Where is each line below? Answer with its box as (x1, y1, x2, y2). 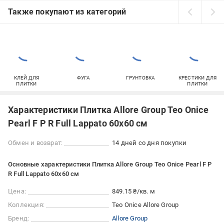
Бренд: (8, 214, 29, 222)
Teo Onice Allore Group (112, 200, 179, 208)
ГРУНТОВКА (125, 74, 155, 80)
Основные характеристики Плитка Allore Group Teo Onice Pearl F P (8, 160, 212, 168)
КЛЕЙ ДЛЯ (13, 74, 39, 80)
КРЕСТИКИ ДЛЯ (178, 74, 217, 80)
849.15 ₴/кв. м (112, 187, 155, 195)
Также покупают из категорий (8, 6, 126, 16)
